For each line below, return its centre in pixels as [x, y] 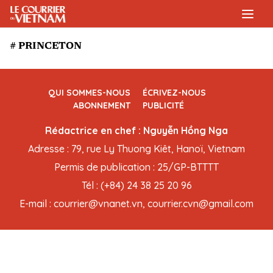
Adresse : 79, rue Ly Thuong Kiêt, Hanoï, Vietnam [136, 149]
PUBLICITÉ [163, 105]
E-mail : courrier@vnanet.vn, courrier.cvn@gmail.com [136, 204]
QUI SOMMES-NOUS [89, 93]
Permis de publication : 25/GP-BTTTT [136, 167]
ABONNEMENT [102, 105]
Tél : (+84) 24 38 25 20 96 [136, 185]
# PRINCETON [46, 46]
